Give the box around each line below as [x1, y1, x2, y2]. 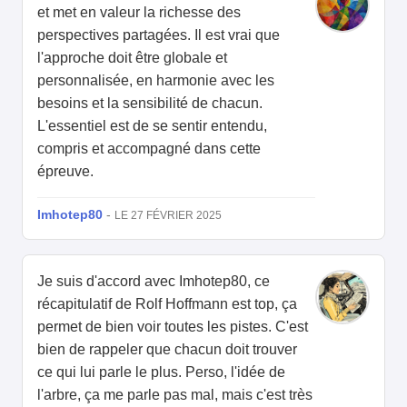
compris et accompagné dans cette [37, 141, 261, 157]
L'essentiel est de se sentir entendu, [37, 118, 267, 134]
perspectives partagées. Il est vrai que [37, 27, 280, 44]
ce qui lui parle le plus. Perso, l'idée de [37, 364, 285, 381]
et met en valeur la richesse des [37, 5, 241, 21]
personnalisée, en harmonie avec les [37, 73, 274, 89]
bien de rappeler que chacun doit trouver [37, 342, 297, 358]
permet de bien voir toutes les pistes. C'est [37, 319, 308, 335]
